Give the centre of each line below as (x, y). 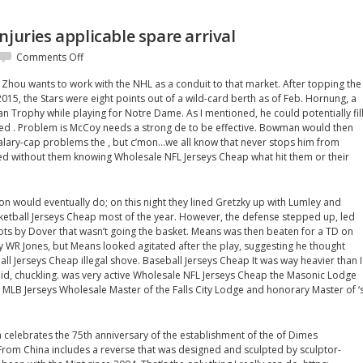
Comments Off (50, 57)
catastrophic (111, 85)
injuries (99, 100)
